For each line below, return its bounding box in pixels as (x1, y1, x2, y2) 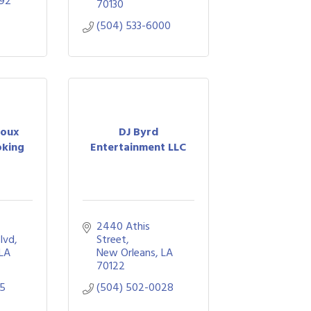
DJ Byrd (118, 122, 158, 141)
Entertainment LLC (90, 137, 187, 156)
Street (96, 230, 126, 249)
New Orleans (96, 244, 155, 262)
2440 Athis (96, 217, 150, 235)
